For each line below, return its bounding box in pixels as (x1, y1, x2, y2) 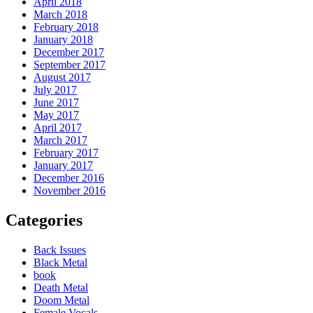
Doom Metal (34, 293, 89, 306)
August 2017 (34, 71, 91, 84)
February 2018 (34, 21, 99, 34)
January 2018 (34, 34, 93, 46)
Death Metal (34, 281, 88, 293)
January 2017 (34, 159, 93, 172)
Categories (6, 211, 82, 229)
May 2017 (34, 109, 79, 122)
